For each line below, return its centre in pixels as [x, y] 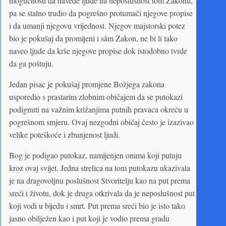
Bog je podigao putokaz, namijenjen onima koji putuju [95, 155]
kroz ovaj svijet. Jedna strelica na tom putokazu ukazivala [100, 167]
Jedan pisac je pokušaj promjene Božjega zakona [87, 84]
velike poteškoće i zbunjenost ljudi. [65, 134]
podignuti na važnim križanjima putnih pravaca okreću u [99, 109]
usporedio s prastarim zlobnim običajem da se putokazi [96, 96]
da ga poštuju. [31, 63]
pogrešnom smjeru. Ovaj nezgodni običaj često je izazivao [101, 122]
